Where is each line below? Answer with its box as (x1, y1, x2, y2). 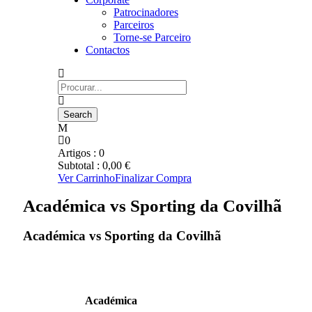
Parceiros (114, 19, 154, 31)
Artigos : (58, 147, 99, 159)
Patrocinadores (114, 6, 178, 18)
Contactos (86, 44, 130, 56)
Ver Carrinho (58, 172, 115, 184)
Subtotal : (58, 159, 102, 171)
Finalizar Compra (115, 172, 192, 184)
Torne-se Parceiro (114, 31, 191, 43)
